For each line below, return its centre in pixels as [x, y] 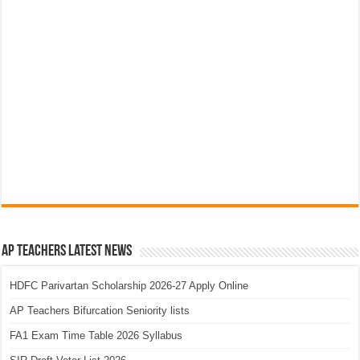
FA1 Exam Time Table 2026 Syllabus [96, 336]
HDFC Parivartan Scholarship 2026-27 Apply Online [129, 286]
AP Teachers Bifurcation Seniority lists [100, 311]
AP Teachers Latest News [67, 252]
